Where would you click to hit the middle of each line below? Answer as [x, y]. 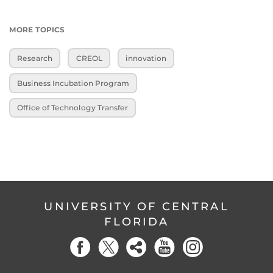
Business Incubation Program [73, 83]
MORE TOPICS [37, 30]
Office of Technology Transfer [73, 108]
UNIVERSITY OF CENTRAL [136, 207]
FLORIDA [136, 222]
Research [35, 58]
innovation [146, 58]
